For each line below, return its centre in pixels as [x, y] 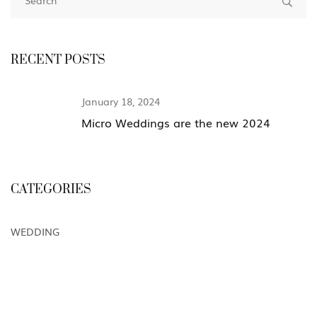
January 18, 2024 [121, 102]
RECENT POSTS [58, 60]
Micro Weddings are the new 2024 [176, 123]
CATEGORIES [51, 190]
